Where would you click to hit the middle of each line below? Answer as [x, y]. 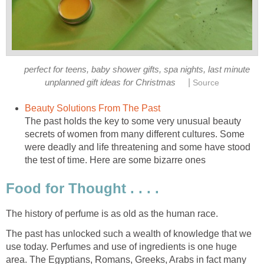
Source [206, 83]
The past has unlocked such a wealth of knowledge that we [129, 233]
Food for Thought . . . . [82, 188]
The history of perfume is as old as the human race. [112, 213]
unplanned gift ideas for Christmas [110, 83]
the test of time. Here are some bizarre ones [115, 160]
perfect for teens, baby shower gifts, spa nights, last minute [137, 70]
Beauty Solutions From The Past [93, 108]
